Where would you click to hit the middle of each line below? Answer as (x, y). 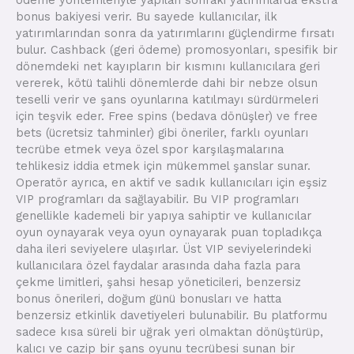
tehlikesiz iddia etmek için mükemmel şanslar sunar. (163, 166)
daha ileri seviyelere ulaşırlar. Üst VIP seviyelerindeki (164, 249)
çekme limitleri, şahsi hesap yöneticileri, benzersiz (158, 282)
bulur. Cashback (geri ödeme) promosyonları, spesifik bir (177, 49)
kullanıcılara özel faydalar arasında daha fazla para (158, 265)
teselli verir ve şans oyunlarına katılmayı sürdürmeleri (167, 99)
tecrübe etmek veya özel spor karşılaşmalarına (150, 149)
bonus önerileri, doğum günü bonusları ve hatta (149, 298)
